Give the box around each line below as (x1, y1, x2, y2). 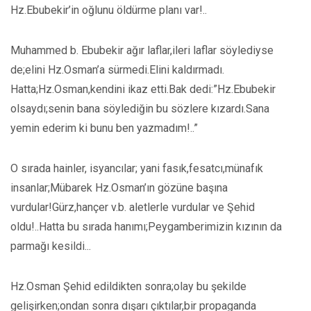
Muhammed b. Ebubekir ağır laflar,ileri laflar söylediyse (10, 44, 274, 57)
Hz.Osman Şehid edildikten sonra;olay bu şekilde (10, 280, 246, 293)
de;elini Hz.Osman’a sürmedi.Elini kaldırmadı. (10, 63, 224, 76)
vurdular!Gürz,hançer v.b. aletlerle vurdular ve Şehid (10, 201, 255, 214)
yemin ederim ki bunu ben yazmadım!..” (10, 121, 198, 135)
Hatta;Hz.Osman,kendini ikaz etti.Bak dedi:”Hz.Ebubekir (10, 83, 276, 96)
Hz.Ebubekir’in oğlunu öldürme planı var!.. (10, 3, 207, 17)
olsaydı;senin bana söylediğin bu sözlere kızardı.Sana (10, 102, 269, 115)
